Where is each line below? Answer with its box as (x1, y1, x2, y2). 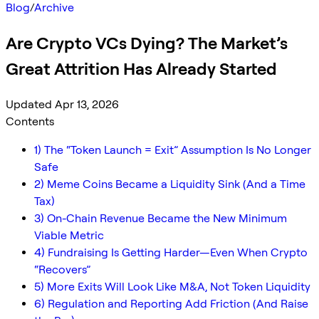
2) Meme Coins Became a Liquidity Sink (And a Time (34, 177, 305, 191)
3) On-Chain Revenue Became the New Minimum (34, 211, 287, 225)
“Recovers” (34, 262, 90, 276)
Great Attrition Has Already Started (6, 58, 277, 79)
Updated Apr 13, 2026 (6, 97, 119, 111)
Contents (6, 114, 54, 128)
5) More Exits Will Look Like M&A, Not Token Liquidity (34, 279, 310, 293)
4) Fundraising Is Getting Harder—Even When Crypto (34, 245, 308, 259)
